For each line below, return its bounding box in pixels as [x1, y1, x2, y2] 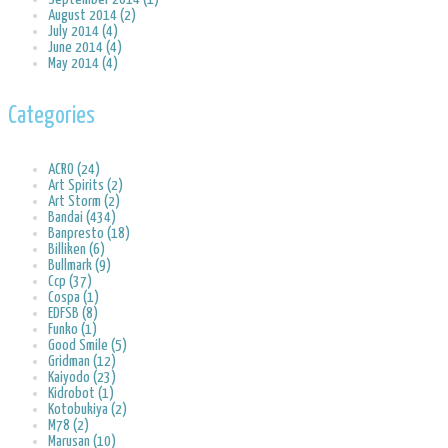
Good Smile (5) [48, 337, 127, 353]
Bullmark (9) [48, 257, 111, 273]
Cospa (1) [48, 289, 99, 305]
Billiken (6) [48, 241, 105, 257]
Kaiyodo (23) [48, 369, 116, 385]
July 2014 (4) [48, 24, 118, 40]
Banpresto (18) [48, 225, 130, 241]
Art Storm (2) [48, 193, 120, 209]
